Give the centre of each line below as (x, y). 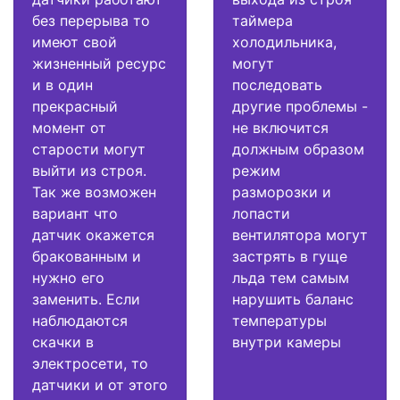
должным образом (298, 150)
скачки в (63, 342)
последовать (277, 85)
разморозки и (282, 192)
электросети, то (90, 364)
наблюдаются (80, 321)
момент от (69, 128)
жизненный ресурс (99, 64)
